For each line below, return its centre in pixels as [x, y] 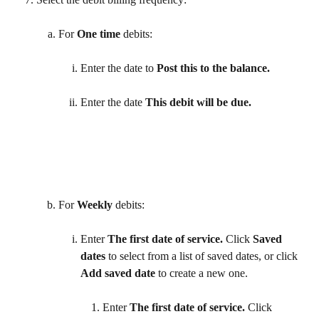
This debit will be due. [200, 103]
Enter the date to [119, 68]
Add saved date [118, 273]
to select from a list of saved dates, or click [203, 256]
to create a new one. [203, 273]
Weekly [95, 205]
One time [99, 34]
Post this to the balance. [213, 68]
